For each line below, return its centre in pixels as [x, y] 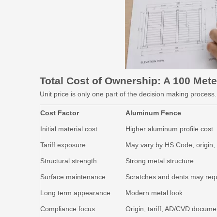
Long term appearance [75, 193]
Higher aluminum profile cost [169, 129]
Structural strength [69, 161]
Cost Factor [60, 113]
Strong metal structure [160, 161]
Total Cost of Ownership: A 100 [115, 81]
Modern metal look [154, 193]
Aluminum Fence [153, 113]
